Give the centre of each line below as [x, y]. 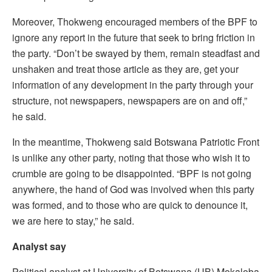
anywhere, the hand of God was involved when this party [133, 189]
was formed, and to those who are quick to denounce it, [130, 205]
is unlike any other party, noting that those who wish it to [131, 157]
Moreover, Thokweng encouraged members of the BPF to [135, 21]
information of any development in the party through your [133, 84]
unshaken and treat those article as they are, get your [125, 69]
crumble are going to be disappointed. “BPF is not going [132, 173]
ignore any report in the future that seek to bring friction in [134, 37]
